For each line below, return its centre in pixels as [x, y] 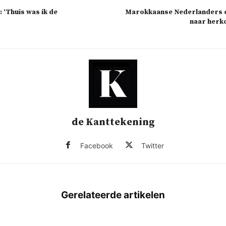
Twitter [153, 146]
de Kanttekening [113, 122]
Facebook [97, 146]
